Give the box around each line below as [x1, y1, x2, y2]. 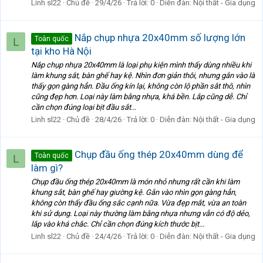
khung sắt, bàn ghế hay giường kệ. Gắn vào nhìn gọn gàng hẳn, [31, 188, 237, 197]
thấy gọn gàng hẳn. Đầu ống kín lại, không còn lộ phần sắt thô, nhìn [31, 82, 250, 91]
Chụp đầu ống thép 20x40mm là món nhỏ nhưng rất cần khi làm [31, 177, 240, 187]
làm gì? [31, 161, 63, 174]
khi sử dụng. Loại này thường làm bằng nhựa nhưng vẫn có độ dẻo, [31, 209, 250, 218]
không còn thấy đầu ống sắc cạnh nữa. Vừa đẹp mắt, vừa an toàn [31, 198, 246, 208]
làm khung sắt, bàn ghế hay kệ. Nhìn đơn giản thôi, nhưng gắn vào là [31, 71, 255, 80]
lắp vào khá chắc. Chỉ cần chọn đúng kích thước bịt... [31, 220, 204, 229]
